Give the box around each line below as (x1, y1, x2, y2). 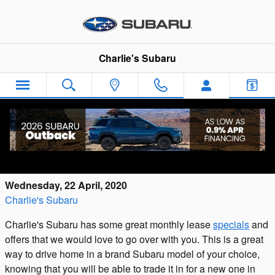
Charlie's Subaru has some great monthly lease (5, 217, 213, 231)
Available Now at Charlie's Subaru (6, 150, 207, 169)
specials (213, 217, 249, 231)
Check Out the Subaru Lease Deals (6, 134, 216, 153)
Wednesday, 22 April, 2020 (5, 178, 127, 192)
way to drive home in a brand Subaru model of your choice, (5, 247, 260, 261)
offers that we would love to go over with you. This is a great (5, 232, 263, 246)
